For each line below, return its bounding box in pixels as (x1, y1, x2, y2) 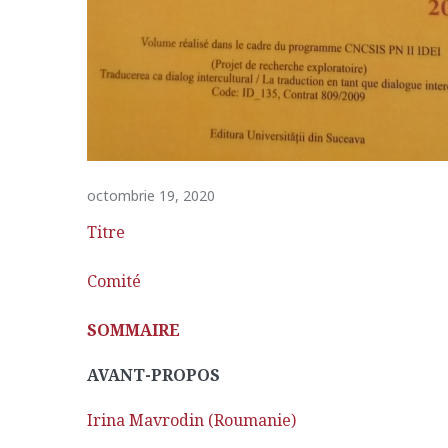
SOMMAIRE (87, 319, 180, 341)
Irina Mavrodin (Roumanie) (87, 409, 296, 431)
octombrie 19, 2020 (87, 186, 215, 205)
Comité (87, 270, 141, 292)
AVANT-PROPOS (87, 364, 220, 386)
